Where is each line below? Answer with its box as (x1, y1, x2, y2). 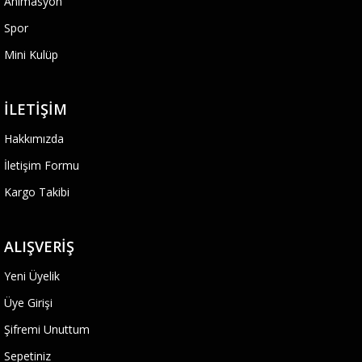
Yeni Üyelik (4, 268, 60, 284)
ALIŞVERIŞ (4, 237, 74, 256)
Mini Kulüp (4, 47, 58, 62)
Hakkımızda (4, 131, 64, 146)
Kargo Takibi (4, 184, 69, 200)
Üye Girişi (4, 295, 53, 310)
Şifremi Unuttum (4, 322, 90, 337)
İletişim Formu (4, 158, 79, 173)
